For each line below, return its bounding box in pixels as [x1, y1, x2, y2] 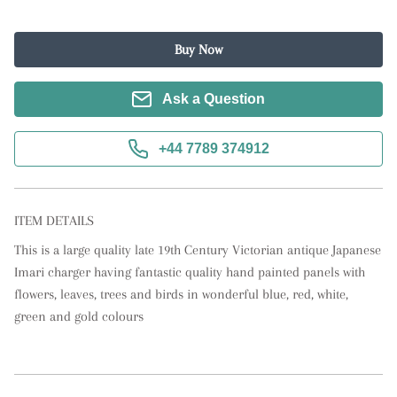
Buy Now [175, 42, 222, 58]
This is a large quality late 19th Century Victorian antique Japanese [14, 242, 381, 258]
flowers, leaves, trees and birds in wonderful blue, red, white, [14, 286, 348, 302]
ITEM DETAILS [14, 213, 94, 229]
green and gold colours [14, 308, 144, 324]
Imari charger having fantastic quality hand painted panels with [14, 264, 365, 280]
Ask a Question [162, 91, 265, 106]
